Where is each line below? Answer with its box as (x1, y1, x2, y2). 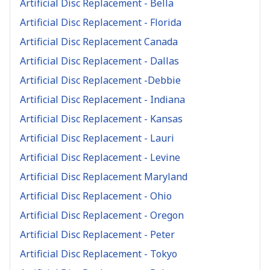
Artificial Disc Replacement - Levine (20, 150, 180, 164)
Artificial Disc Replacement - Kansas (20, 111, 183, 125)
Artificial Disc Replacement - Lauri (20, 131, 174, 145)
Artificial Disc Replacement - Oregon (20, 208, 184, 222)
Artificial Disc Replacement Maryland (20, 169, 187, 183)
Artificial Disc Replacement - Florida (20, 15, 181, 29)
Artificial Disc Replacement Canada (20, 34, 178, 48)
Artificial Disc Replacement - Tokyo (20, 246, 177, 260)
